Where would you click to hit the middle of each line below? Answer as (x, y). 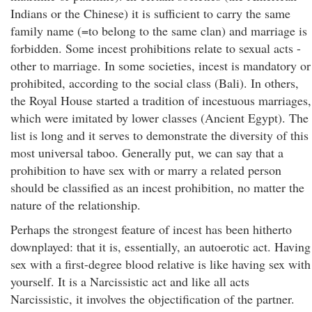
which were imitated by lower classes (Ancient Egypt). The (159, 118)
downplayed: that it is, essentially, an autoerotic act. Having (161, 247)
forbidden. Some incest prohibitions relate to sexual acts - (156, 48)
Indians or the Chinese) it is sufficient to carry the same (150, 13)
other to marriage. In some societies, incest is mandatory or (161, 65)
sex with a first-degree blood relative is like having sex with (161, 264)
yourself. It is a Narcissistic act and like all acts (130, 281)
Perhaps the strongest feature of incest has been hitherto (151, 229)
